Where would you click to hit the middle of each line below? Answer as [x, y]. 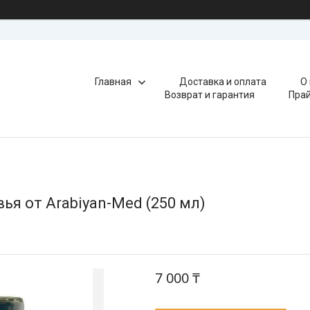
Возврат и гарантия [209, 95]
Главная [113, 82]
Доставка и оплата [223, 82]
